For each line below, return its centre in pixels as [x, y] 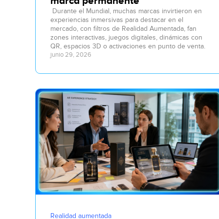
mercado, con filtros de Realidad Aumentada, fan [123, 29]
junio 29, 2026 [71, 55]
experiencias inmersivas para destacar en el [117, 20]
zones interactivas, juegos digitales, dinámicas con [126, 38]
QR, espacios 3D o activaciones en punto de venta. [128, 46]
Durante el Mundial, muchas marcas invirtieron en [127, 11]
